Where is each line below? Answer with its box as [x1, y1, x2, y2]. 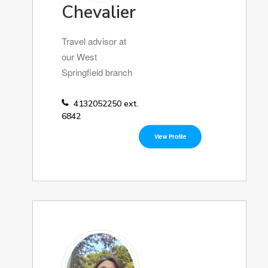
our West [62, 50, 97, 63]
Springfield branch [62, 66, 132, 78]
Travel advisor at [62, 35, 126, 47]
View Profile [154, 132, 187, 141]
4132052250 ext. [74, 98, 139, 109]
